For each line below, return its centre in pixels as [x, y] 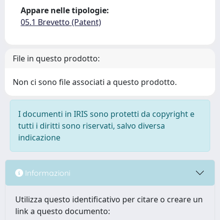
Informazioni [47, 173]
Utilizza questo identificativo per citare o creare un [109, 199]
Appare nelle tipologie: [65, 10]
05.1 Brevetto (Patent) [61, 22]
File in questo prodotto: [56, 58]
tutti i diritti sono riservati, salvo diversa [92, 126]
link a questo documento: [63, 211]
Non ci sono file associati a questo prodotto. [95, 82]
